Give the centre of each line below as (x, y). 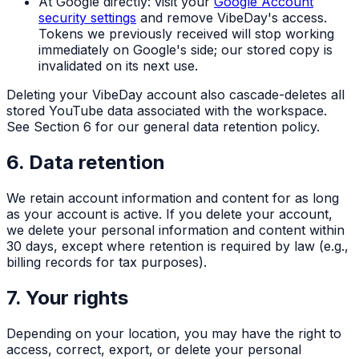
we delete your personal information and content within (175, 230)
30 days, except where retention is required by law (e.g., (177, 246)
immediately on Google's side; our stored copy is (186, 50)
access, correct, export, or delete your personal (154, 349)
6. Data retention (86, 162)
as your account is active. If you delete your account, (169, 214)
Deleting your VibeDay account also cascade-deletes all (175, 95)
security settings (87, 18)
